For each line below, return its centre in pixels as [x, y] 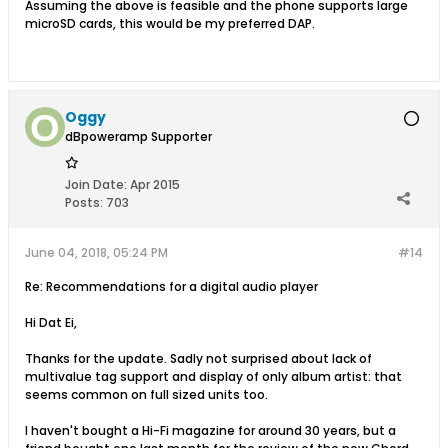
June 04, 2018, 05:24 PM [96, 252]
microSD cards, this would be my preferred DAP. [170, 23]
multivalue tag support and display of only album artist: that [213, 376]
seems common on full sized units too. [146, 394]
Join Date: [96, 184]
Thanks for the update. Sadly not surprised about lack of [198, 358]
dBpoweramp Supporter [138, 136]
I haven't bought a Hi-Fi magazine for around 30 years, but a [210, 430]
